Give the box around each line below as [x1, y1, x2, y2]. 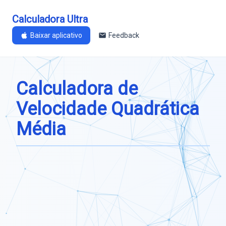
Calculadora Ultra [12, 13, 88, 25]
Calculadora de [16, 78, 138, 99]
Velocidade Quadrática [16, 98, 199, 120]
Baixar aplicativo [30, 31, 82, 39]
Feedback [108, 31, 139, 39]
